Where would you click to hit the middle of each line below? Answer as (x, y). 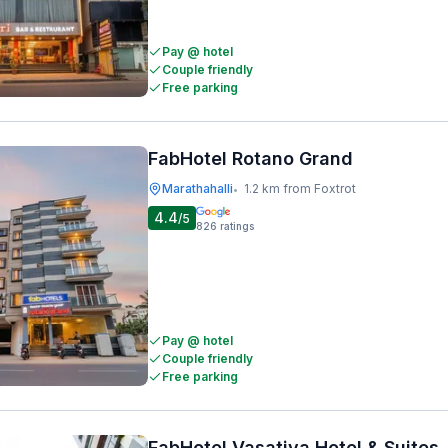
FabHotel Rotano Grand (250, 158)
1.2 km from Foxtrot (300, 188)
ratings (237, 226)
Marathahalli (197, 188)
